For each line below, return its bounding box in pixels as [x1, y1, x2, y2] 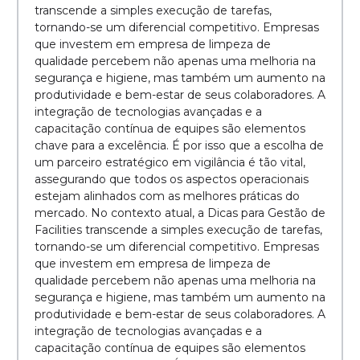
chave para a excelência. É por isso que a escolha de [35, 138, 324, 153]
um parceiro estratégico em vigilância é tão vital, [35, 155, 305, 170]
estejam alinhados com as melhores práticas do [35, 189, 300, 204]
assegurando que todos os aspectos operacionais [35, 172, 309, 187]
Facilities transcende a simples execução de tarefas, [35, 223, 322, 238]
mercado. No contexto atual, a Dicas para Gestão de [35, 206, 325, 221]
